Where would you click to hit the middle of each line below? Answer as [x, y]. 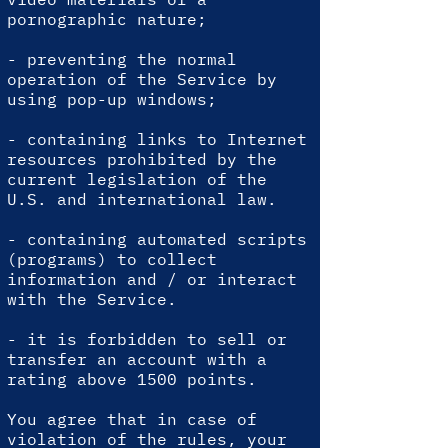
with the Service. [92, 299]
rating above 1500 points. [132, 379]
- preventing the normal [122, 59]
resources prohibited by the [142, 159]
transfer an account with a [137, 359]
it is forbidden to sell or [157, 339]
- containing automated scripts [157, 239]
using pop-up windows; [112, 99]
